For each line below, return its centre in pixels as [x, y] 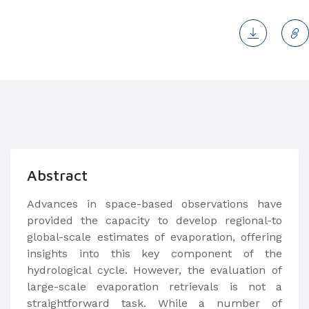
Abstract [57, 175]
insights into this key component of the [154, 253]
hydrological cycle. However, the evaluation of [154, 270]
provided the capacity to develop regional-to [154, 220]
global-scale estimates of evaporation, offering [154, 237]
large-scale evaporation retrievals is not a [154, 287]
